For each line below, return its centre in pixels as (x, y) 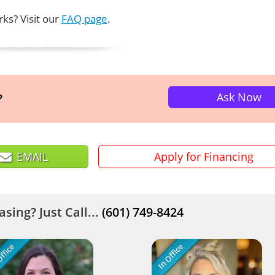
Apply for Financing (203, 157)
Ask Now (239, 97)
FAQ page (84, 19)
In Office (170, 256)
